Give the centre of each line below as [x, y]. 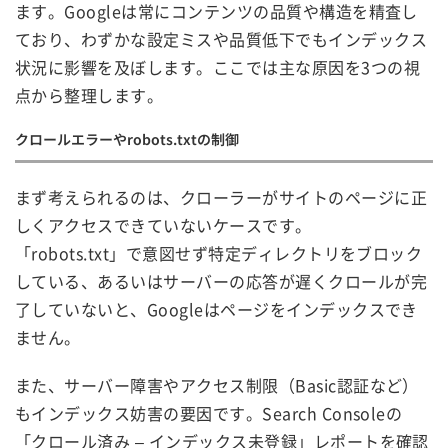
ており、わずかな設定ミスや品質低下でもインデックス [221, 38]
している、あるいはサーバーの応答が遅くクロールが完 [221, 280]
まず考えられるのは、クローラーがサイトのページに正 [221, 196]
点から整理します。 [89, 94]
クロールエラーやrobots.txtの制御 [127, 138]
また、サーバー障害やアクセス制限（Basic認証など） [217, 384]
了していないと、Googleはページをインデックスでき [216, 308]
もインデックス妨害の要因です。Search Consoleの [209, 412]
